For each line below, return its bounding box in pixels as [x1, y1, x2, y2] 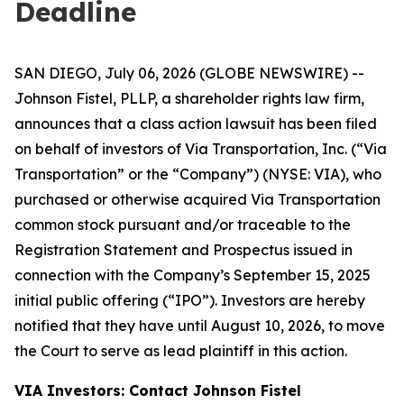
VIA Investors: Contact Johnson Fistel [14, 381, 301, 399]
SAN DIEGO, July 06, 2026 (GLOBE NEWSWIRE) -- [14, 64, 364, 82]
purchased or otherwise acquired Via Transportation [14, 190, 381, 208]
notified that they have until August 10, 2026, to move [14, 317, 385, 335]
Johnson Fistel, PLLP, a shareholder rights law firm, [14, 89, 364, 107]
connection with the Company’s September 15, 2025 [14, 266, 371, 284]
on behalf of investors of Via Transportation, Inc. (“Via [14, 140, 387, 158]
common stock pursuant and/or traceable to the [14, 216, 351, 234]
